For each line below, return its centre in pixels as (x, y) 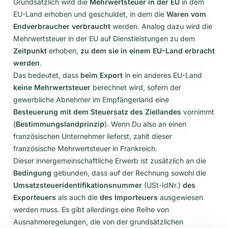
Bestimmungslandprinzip (60, 124)
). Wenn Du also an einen (145, 124)
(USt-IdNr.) (161, 185)
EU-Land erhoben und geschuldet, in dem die (90, 14)
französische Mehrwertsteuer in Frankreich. (85, 148)
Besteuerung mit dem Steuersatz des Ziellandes (97, 111)
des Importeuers (129, 197)
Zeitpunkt (30, 50)
